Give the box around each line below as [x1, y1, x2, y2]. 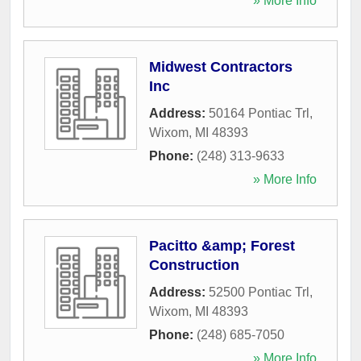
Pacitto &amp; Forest [149, 237, 295, 254]
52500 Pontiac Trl [209, 284, 309, 299]
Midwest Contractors [149, 58, 293, 75]
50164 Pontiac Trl [209, 106, 309, 120]
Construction [149, 256, 239, 273]
